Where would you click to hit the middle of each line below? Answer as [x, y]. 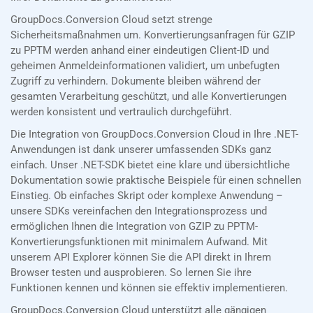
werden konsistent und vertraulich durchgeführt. [121, 112]
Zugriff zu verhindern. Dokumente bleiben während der [136, 81]
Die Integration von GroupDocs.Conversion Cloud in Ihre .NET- [154, 134]
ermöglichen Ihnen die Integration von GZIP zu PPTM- [134, 227]
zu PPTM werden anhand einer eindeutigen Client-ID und [140, 51]
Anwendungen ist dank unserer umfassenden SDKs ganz [141, 150]
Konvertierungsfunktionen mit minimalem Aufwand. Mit [139, 242]
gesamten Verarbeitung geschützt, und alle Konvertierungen [148, 97]
